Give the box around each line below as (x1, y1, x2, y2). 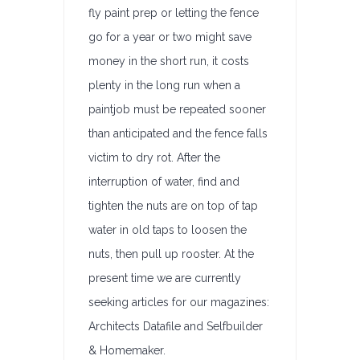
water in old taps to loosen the (88, 223, 247, 236)
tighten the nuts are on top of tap (88, 199, 258, 212)
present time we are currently (88, 272, 241, 284)
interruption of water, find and (88, 175, 239, 188)
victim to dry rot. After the (88, 151, 220, 164)
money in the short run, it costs (88, 55, 249, 67)
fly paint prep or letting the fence (88, 6, 259, 19)
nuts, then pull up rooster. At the (88, 247, 254, 260)
